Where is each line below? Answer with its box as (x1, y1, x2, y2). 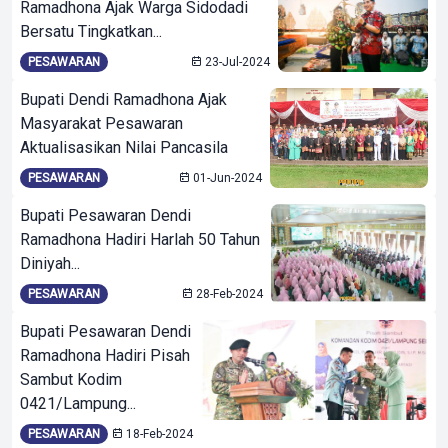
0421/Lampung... (20, 394, 136, 413)
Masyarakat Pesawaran (20, 114, 183, 133)
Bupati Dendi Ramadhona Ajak (20, 90, 227, 109)
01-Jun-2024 (189, 171, 262, 185)
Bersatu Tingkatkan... (20, 22, 162, 41)
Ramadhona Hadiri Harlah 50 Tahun (20, 230, 260, 249)
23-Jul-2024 (201, 55, 270, 69)
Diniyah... (20, 254, 80, 273)
